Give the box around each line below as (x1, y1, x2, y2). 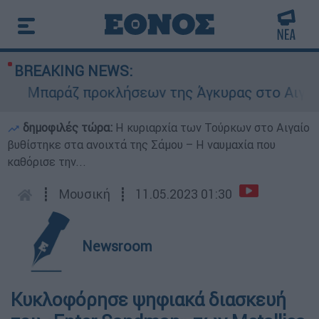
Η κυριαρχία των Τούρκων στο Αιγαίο (115, 120, 310, 135)
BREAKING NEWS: (14, 62, 132, 80)
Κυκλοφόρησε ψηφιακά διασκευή (11, 288, 286, 311)
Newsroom (82, 237, 152, 255)
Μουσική (58, 186, 110, 202)
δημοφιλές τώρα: (20, 120, 115, 135)
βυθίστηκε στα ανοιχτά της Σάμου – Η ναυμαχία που (7, 137, 276, 152)
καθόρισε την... (7, 155, 86, 169)
